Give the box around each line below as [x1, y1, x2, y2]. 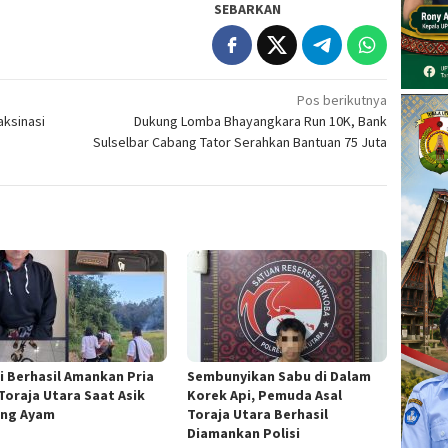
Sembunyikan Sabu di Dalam [187, 366, 372, 385]
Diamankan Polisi [187, 423, 301, 442]
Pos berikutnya [297, 90, 388, 109]
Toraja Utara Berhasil [187, 404, 329, 423]
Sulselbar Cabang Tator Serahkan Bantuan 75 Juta [93, 132, 388, 151]
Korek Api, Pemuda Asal [187, 385, 343, 404]
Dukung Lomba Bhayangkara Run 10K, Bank [134, 111, 388, 130]
